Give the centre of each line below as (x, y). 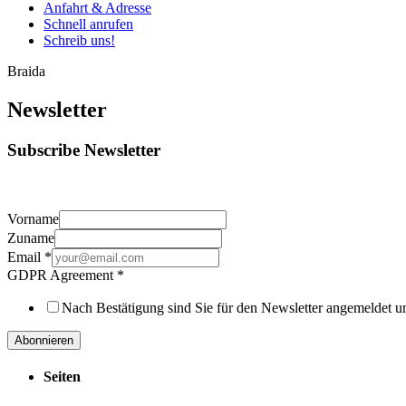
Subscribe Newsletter (84, 150)
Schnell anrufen (88, 24)
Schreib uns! (79, 40)
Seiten (62, 376)
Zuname (31, 237)
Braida (26, 71)
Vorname (33, 218)
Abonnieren (44, 340)
